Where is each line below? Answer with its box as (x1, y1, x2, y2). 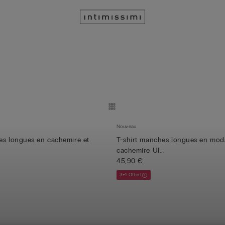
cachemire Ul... (117, 146, 165, 155)
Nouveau (117, 124, 137, 130)
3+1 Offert (120, 172, 142, 178)
